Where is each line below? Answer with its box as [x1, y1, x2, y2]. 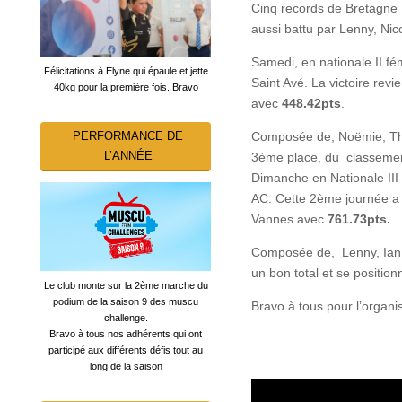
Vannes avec [251, 211, 328, 226]
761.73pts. [328, 211, 390, 226]
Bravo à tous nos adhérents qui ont [49, 328, 202, 340]
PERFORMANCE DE [73, 128, 183, 143]
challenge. [103, 312, 148, 324]
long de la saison [89, 361, 162, 372]
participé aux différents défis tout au [48, 345, 203, 356]
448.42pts [282, 95, 341, 110]
